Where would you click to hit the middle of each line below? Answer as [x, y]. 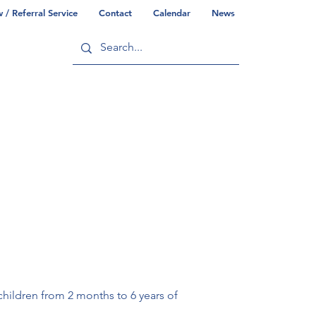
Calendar [172, 13]
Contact [115, 13]
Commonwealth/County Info [139, 108]
